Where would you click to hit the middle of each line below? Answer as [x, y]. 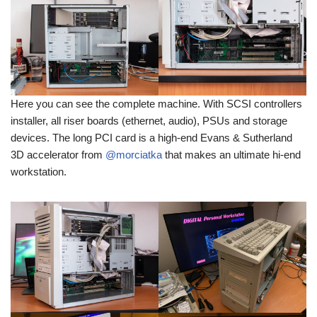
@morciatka [134, 154]
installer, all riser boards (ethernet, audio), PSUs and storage [149, 120]
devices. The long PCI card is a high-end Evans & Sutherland [151, 137]
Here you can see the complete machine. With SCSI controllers [156, 103]
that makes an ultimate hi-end [231, 154]
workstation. [39, 171]
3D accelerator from [58, 154]
